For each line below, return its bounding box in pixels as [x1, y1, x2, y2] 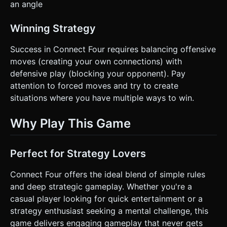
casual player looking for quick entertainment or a [10, 193, 203, 204]
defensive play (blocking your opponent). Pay [10, 68, 185, 79]
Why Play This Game [10, 116, 131, 131]
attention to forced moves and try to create [10, 80, 178, 91]
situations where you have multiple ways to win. [10, 92, 194, 103]
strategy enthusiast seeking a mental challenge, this [10, 205, 208, 216]
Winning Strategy [10, 22, 96, 34]
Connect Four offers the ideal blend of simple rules [10, 169, 205, 179]
